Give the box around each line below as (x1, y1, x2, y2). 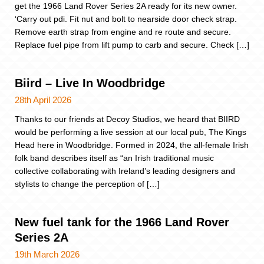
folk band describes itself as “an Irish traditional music (15, 153, 214, 163)
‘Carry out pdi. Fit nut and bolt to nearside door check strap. (15, 14, 237, 24)
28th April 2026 (15, 95, 71, 105)
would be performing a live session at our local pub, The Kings (15, 127, 246, 137)
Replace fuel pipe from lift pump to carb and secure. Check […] (15, 39, 249, 49)
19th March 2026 (15, 249, 80, 260)
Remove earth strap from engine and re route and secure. (15, 27, 231, 37)
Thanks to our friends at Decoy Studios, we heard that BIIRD (15, 114, 240, 124)
